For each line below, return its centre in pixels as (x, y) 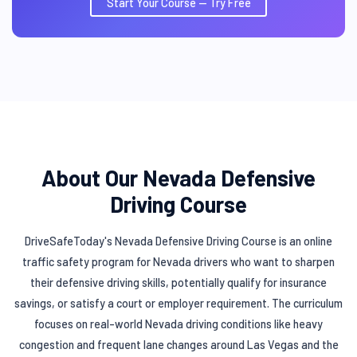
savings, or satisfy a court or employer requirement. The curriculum (178, 303)
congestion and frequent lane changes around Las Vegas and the (178, 344)
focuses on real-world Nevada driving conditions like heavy (178, 324)
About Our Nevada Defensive (178, 178)
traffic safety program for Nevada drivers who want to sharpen (178, 261)
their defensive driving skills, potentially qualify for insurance (178, 282)
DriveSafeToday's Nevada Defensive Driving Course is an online (178, 241)
